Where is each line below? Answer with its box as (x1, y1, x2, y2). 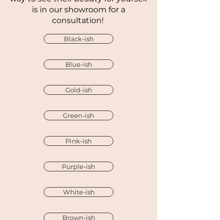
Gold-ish (65, 86, 92, 94)
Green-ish (63, 111, 94, 119)
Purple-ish (62, 163, 95, 170)
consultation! (52, 16, 106, 25)
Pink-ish (65, 137, 92, 145)
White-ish (62, 188, 95, 196)
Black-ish (63, 35, 94, 43)
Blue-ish (65, 60, 92, 68)
